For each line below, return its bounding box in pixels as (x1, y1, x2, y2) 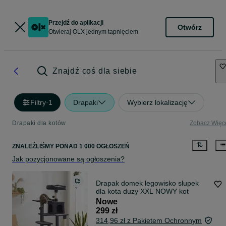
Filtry (30, 98, 46, 106)
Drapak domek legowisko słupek (96, 179, 199, 188)
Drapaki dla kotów (12, 120, 66, 127)
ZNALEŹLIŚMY (12, 143, 55, 150)
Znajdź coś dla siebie (52, 67, 137, 75)
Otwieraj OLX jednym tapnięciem (48, 28, 138, 35)
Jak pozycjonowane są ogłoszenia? (12, 155, 125, 163)
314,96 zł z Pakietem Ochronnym (96, 216, 202, 225)
